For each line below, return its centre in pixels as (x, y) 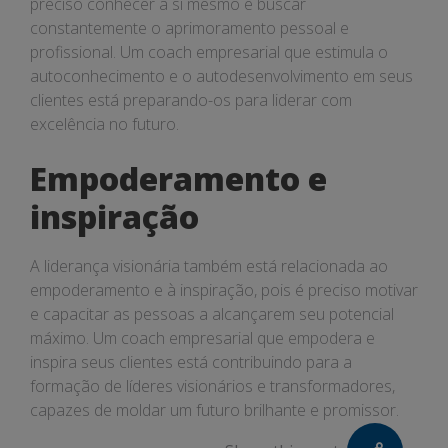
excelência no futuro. (104, 124)
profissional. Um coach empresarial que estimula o (209, 52)
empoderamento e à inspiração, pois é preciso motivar (224, 290)
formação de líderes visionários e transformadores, (212, 386)
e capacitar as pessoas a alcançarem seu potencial (212, 314)
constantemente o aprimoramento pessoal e (189, 28)
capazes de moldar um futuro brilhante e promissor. (214, 410)
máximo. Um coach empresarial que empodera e (202, 338)
